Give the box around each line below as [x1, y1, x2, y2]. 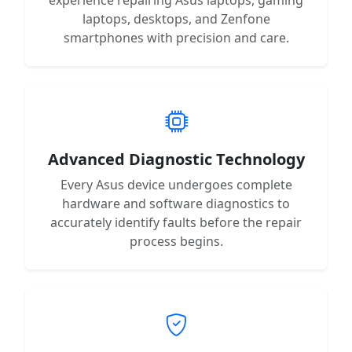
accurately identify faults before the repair [50, 213, 302, 231]
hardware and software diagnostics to [62, 194, 290, 212]
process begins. [129, 232, 223, 250]
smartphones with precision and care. [63, 28, 289, 46]
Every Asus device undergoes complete [60, 175, 292, 193]
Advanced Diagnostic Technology [47, 148, 305, 170]
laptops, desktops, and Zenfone [82, 9, 270, 27]
